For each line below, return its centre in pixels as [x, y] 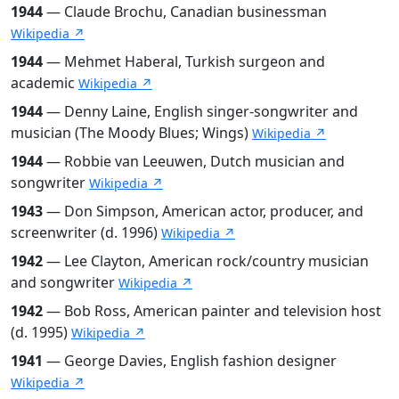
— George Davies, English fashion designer [190, 360]
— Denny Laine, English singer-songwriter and [200, 111]
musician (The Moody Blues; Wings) [131, 132]
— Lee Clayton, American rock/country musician [206, 261]
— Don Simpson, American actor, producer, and [203, 211]
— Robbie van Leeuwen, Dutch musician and [194, 161]
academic [45, 82]
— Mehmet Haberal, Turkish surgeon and [184, 61]
